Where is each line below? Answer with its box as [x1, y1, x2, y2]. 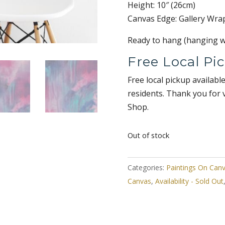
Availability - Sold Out [155, 176, 223, 186]
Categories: [127, 162, 164, 172]
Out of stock [133, 130, 169, 141]
